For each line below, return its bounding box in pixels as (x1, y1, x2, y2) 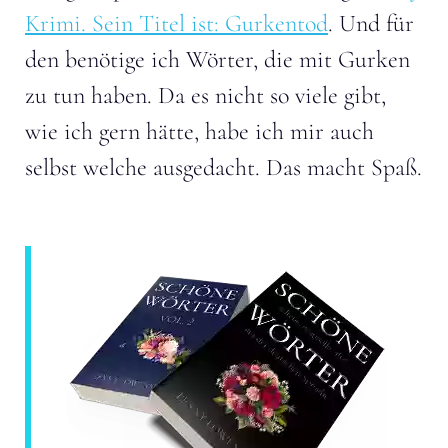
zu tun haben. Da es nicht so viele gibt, (25, 80, 386, 110)
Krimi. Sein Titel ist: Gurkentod (25, 8, 328, 38)
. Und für (328, 8, 414, 38)
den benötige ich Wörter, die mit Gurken (25, 44, 410, 74)
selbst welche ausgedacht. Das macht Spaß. (25, 152, 422, 182)
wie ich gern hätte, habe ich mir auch (25, 116, 374, 146)
